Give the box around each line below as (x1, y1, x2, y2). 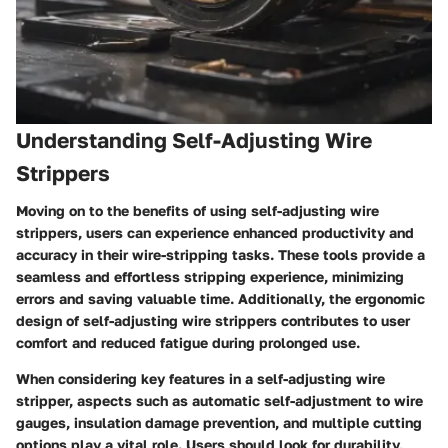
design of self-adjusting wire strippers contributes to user (16, 312, 410, 329)
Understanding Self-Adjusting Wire (16, 126, 372, 153)
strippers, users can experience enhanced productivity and (16, 224, 414, 241)
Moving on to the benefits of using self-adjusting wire (16, 202, 379, 219)
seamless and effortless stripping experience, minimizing (16, 268, 404, 285)
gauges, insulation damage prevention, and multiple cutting (16, 414, 422, 431)
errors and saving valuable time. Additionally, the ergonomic (16, 290, 425, 307)
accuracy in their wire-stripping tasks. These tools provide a (16, 246, 425, 263)
